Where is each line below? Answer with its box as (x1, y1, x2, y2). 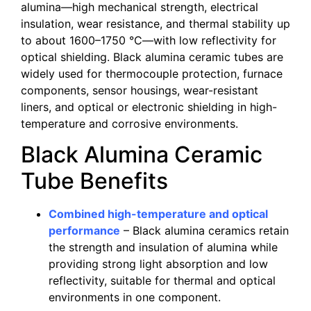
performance (49, 224, 120, 238)
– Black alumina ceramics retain (120, 224, 289, 238)
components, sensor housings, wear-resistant (21, 83, 258, 97)
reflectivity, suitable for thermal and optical (49, 274, 276, 288)
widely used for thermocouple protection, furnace (21, 66, 283, 81)
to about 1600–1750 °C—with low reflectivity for (21, 33, 276, 47)
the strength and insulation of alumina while (49, 240, 278, 255)
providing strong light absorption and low (49, 257, 268, 271)
